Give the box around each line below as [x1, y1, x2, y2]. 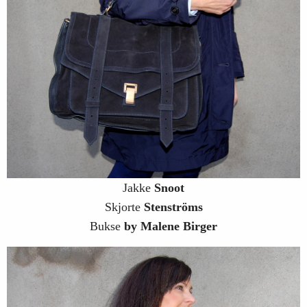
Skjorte [104, 199, 144, 214]
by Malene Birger [124, 219, 217, 233]
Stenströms [143, 199, 203, 214]
